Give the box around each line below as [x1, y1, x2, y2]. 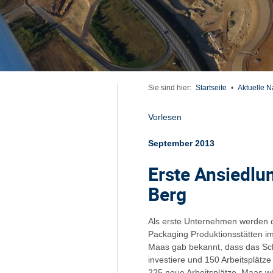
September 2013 [148, 138, 214, 148]
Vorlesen [148, 112, 182, 122]
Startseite [196, 83, 227, 92]
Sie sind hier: [148, 83, 193, 92]
